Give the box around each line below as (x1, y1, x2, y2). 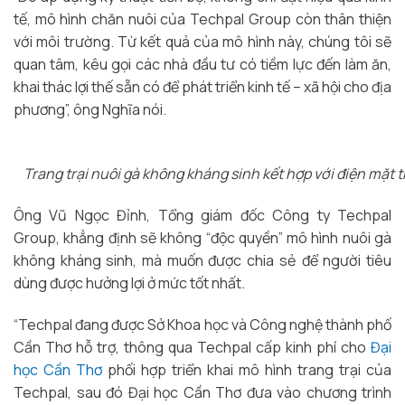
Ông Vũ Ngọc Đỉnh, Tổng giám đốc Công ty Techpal (14, 204, 391, 225)
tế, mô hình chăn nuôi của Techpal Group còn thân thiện (14, 9, 391, 30)
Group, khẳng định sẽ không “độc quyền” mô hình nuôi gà (14, 227, 391, 248)
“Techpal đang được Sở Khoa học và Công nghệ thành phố (14, 314, 391, 334)
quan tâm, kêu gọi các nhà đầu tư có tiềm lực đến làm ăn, (14, 54, 391, 75)
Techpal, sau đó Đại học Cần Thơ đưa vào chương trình (14, 381, 391, 402)
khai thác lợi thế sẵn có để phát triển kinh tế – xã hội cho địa (14, 77, 391, 98)
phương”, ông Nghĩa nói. (14, 99, 166, 120)
